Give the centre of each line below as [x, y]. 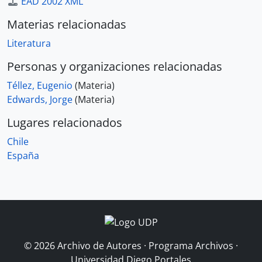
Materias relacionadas [67, 24]
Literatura [29, 43]
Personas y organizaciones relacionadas [115, 66]
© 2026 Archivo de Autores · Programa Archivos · [131, 246]
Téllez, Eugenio [40, 85]
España [23, 156]
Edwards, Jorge [40, 99]
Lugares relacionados [65, 123]
